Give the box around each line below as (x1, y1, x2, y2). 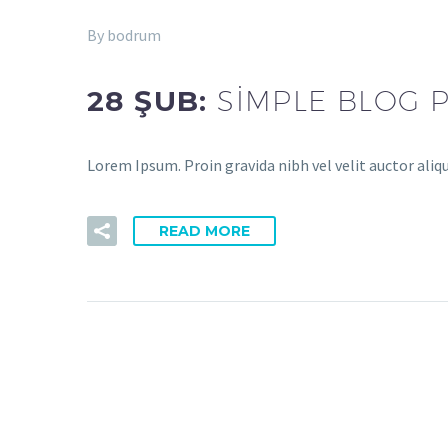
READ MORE (159, 222, 250, 241)
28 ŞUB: (87, 83, 218, 118)
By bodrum (87, 25, 161, 46)
